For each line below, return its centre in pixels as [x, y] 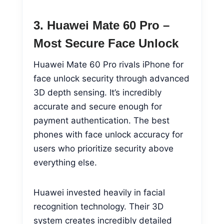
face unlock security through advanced [111, 78]
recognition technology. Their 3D [98, 206]
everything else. [65, 162]
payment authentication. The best [101, 120]
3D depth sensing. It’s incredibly [97, 92]
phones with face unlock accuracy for [108, 134]
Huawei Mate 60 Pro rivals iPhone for [108, 64]
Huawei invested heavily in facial [99, 192]
